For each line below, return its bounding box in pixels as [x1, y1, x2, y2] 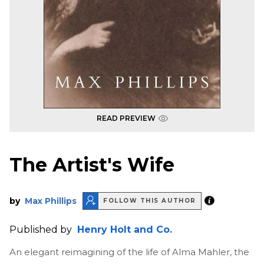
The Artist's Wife [9, 153, 174, 177]
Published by [9, 223, 74, 235]
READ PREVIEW [96, 114, 156, 123]
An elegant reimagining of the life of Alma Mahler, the [9, 246, 249, 258]
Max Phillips [25, 195, 77, 206]
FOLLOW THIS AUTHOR [103, 197, 196, 205]
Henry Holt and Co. [77, 223, 172, 235]
